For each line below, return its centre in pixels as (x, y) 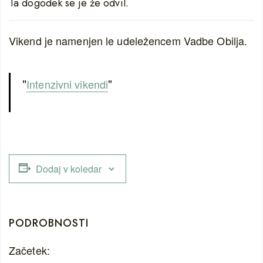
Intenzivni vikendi (68, 84)
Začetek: (29, 250)
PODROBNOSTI (49, 223)
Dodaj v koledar (69, 169)
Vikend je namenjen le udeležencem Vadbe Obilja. (128, 41)
